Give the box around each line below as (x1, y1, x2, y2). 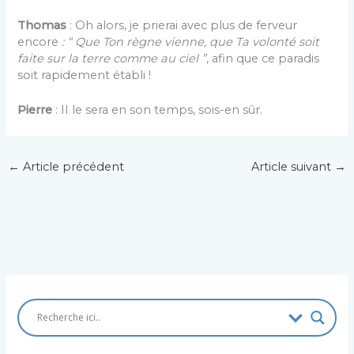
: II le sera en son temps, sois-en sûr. (55, 102, 263, 117)
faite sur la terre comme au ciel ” (17, 51, 207, 66)
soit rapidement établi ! (17, 67, 152, 82)
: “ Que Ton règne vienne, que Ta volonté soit (62, 34, 320, 49)
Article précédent (19, 159, 124, 174)
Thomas (17, 17, 67, 32)
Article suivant (251, 159, 335, 174)
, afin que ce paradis (206, 51, 320, 66)
